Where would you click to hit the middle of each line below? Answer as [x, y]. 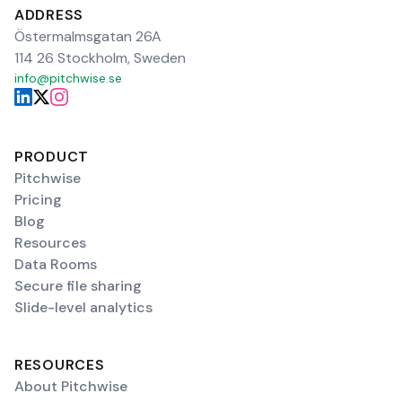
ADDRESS [49, 15]
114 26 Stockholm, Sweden [100, 58]
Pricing [38, 200]
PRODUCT [52, 157]
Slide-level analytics [83, 307]
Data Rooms [56, 264]
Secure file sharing [78, 286]
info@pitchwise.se [68, 78]
